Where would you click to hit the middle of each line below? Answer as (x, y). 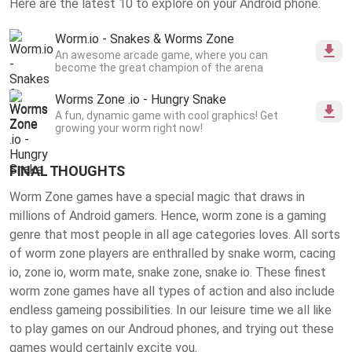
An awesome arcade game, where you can (161, 55)
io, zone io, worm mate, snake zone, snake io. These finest (168, 272)
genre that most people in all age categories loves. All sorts (175, 234)
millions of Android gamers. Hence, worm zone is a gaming (168, 215)
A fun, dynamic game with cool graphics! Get (167, 115)
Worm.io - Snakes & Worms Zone (145, 38)
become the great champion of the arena (159, 67)
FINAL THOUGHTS (67, 170)
